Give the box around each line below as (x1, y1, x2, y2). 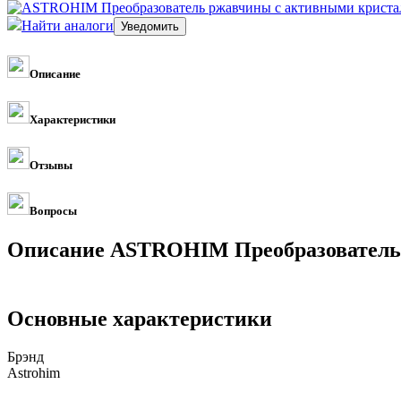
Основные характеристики (7, 307, 272, 331)
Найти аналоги (21, 17, 114, 33)
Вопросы (30, 204, 77, 218)
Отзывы (30, 158, 73, 173)
